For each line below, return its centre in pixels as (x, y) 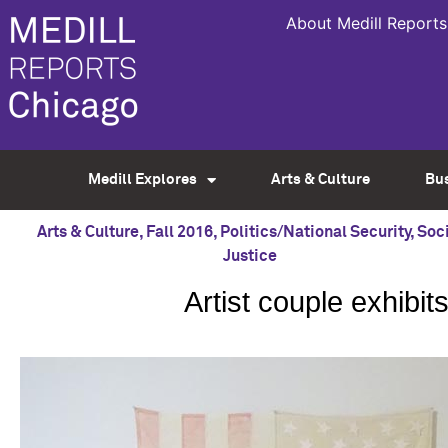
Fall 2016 (179, 232)
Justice (250, 256)
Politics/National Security (314, 232)
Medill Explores (142, 179)
